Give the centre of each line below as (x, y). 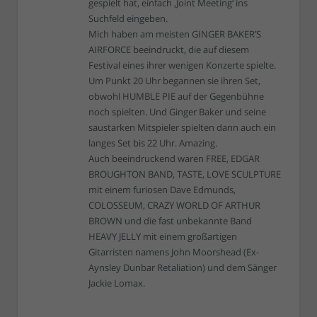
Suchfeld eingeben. (128, 18)
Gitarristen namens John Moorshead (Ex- (174, 252)
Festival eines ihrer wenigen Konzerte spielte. (182, 65)
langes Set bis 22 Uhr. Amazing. (153, 143)
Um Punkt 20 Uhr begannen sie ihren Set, (174, 81)
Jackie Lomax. (117, 283)
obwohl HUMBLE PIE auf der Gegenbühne (176, 96)
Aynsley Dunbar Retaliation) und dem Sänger (183, 267)
